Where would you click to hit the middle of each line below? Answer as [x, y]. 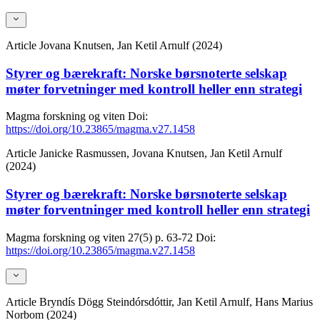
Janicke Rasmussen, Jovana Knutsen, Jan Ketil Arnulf [161, 154]
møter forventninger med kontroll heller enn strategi [158, 210]
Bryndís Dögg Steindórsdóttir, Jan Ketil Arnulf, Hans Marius [176, 302]
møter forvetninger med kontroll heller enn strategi [154, 89]
